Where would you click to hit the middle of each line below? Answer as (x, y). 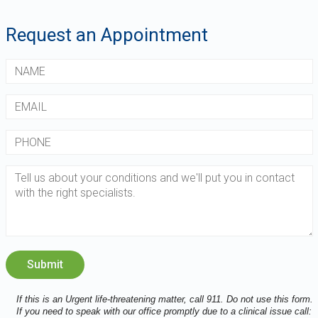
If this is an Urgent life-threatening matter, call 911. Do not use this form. (164, 299)
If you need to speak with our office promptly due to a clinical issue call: (164, 311)
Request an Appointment (106, 34)
